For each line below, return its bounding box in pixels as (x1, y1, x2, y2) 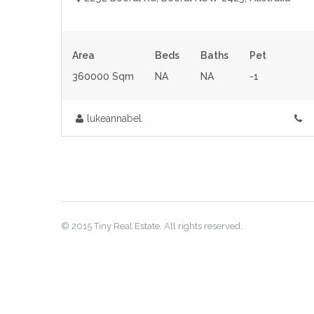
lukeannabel (87, 113, 142, 124)
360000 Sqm (72, 71, 134, 82)
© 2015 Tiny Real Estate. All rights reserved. (61, 221, 243, 231)
